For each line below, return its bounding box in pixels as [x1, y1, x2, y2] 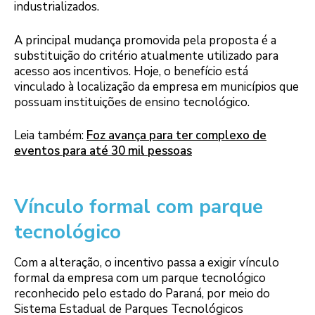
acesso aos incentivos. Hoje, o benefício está [14, 63, 248, 79]
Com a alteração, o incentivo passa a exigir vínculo [14, 255, 279, 271]
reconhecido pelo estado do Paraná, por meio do [14, 285, 270, 302]
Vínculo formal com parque [14, 193, 263, 221]
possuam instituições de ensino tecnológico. [14, 94, 250, 110]
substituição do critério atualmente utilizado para [14, 47, 278, 64]
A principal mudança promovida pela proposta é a [14, 32, 276, 49]
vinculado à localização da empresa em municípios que [14, 78, 299, 95]
